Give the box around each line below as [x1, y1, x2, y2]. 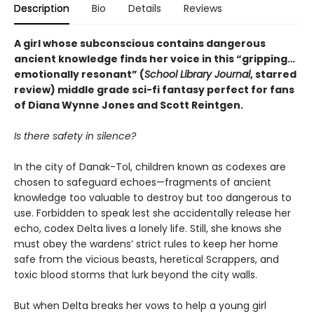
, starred [250, 67, 296, 81]
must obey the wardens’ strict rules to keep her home [14, 236, 278, 251]
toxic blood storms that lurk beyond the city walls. [14, 267, 257, 282]
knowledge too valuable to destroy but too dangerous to [14, 190, 292, 205]
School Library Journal [144, 67, 250, 81]
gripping [242, 51, 287, 66]
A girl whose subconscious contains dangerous [14, 36, 266, 50]
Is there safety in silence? [14, 128, 136, 143]
